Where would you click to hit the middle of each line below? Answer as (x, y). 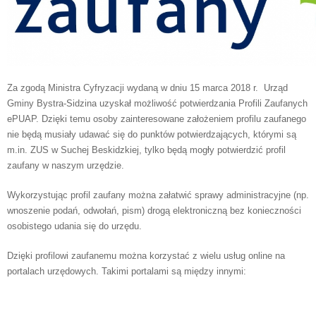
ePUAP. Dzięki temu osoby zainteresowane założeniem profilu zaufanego (157, 119)
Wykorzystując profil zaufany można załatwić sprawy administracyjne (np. (158, 195)
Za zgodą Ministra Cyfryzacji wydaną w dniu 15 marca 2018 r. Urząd (147, 88)
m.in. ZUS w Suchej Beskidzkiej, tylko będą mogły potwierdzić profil (146, 150)
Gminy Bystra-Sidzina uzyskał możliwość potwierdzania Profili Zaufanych (157, 103)
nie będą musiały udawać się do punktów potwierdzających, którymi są (152, 134)
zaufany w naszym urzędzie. (66, 165)
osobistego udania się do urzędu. (74, 226)
